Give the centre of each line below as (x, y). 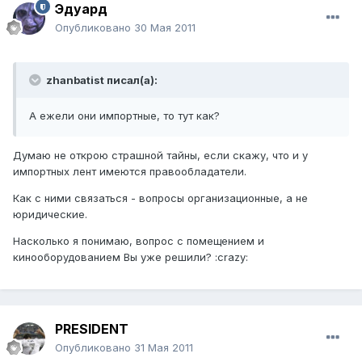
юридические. (50, 215)
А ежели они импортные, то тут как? (124, 116)
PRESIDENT (92, 329)
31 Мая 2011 (164, 348)
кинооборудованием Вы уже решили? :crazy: (130, 257)
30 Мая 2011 (165, 28)
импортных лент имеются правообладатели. (130, 172)
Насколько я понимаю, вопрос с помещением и (139, 241)
